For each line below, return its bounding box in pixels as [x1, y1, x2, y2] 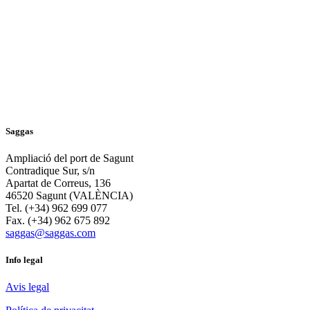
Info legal [6, 255, 43, 266]
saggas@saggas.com [6, 227, 95, 239]
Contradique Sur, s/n [6, 165, 95, 177]
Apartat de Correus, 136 [6, 177, 111, 190]
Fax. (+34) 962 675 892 [6, 215, 110, 227]
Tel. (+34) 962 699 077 [6, 202, 107, 215]
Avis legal [6, 281, 49, 293]
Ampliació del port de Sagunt [6, 152, 134, 165]
